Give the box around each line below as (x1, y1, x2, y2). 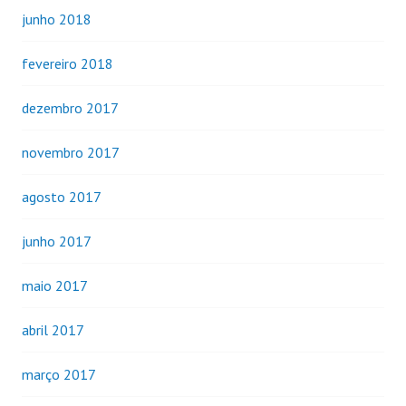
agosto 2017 (22, 187, 101, 206)
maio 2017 (22, 275, 88, 295)
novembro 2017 (22, 142, 120, 161)
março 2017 (22, 364, 96, 383)
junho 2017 (22, 231, 92, 250)
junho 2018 (22, 9, 92, 28)
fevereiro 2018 (22, 53, 113, 72)
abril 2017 (22, 320, 84, 339)
